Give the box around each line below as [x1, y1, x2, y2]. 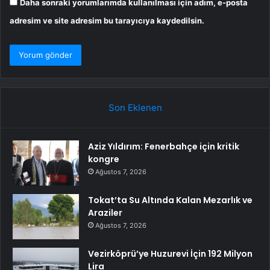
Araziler [88, 207, 122, 219]
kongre [88, 153, 119, 166]
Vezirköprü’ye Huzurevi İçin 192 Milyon [88, 248, 253, 260]
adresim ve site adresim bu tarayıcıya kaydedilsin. [10, 16, 204, 26]
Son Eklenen [108, 102, 162, 114]
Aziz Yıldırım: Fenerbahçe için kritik [88, 140, 239, 153]
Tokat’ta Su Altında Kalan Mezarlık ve [88, 194, 253, 207]
